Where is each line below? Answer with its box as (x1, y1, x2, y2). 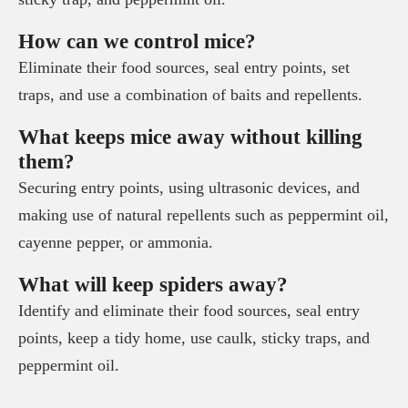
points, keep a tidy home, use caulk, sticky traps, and (18, 329, 370, 348)
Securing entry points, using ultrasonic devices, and (18, 178, 360, 198)
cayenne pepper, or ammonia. (18, 233, 213, 252)
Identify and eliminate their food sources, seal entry (18, 301, 360, 321)
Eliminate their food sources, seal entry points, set (18, 58, 350, 77)
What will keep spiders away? (18, 272, 288, 297)
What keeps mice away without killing (18, 125, 362, 149)
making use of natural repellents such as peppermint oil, (18, 206, 389, 225)
